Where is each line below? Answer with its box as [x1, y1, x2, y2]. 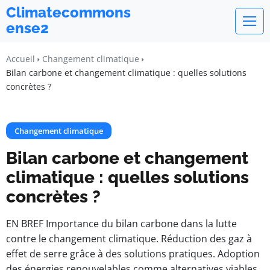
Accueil [6, 53, 35, 64]
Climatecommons [6, 4, 131, 21]
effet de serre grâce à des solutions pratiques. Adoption [6, 247, 260, 260]
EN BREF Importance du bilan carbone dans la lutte [6, 217, 237, 230]
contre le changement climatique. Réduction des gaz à [6, 232, 252, 245]
